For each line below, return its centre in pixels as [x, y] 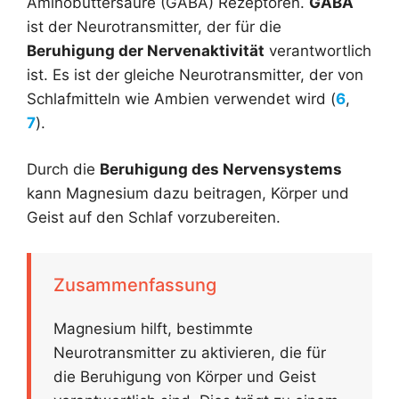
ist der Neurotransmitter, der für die [154, 26]
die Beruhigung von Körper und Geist [185, 376]
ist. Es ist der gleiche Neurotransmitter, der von [195, 74]
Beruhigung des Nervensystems [221, 170]
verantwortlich [318, 50]
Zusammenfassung [135, 285]
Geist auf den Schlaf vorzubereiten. [154, 218]
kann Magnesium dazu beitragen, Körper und [188, 194]
